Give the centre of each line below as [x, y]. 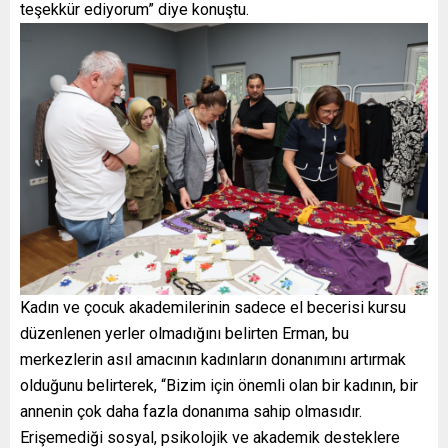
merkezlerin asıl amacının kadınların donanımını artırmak [213, 359]
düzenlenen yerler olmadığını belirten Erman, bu [184, 333]
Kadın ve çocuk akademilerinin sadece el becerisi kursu [213, 307]
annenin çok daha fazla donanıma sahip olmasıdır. [191, 411]
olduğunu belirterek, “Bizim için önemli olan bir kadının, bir [219, 385]
